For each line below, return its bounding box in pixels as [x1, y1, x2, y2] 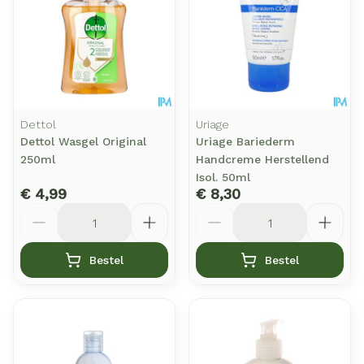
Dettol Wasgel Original [20, 135, 146, 148]
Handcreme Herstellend [196, 153, 329, 166]
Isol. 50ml [196, 171, 250, 184]
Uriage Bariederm [196, 135, 295, 148]
